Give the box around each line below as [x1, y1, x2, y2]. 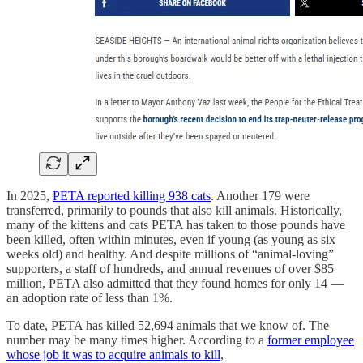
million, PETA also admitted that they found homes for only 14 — [6, 276, 344, 291]
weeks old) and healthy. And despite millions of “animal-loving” [6, 247, 334, 262]
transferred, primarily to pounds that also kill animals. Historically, [6, 203, 342, 218]
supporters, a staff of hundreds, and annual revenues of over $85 [6, 262, 334, 276]
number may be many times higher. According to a [6, 333, 267, 348]
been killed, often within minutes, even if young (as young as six [6, 233, 335, 247]
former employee [267, 333, 354, 348]
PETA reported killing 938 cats [53, 189, 211, 203]
